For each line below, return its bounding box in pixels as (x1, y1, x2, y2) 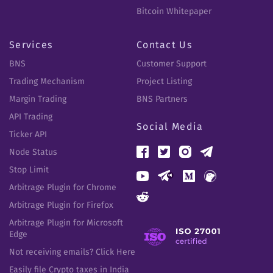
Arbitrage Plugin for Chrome (9, 182, 116, 193)
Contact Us (136, 38, 192, 51)
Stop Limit (9, 164, 49, 175)
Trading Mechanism (9, 76, 85, 87)
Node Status (9, 146, 57, 157)
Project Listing (136, 76, 192, 87)
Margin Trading (9, 93, 66, 104)
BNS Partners (136, 93, 188, 104)
